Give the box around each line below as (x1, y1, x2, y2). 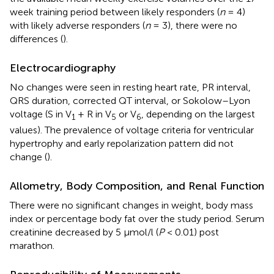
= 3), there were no (150, 20, 237, 32)
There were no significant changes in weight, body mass (10, 199, 253, 212)
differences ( (10, 33, 63, 45)
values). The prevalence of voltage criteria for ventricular (10, 124, 254, 136)
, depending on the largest (141, 108, 255, 120)
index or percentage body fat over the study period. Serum (10, 213, 264, 225)
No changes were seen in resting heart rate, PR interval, (10, 81, 251, 94)
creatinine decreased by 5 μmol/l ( (10, 226, 158, 239)
